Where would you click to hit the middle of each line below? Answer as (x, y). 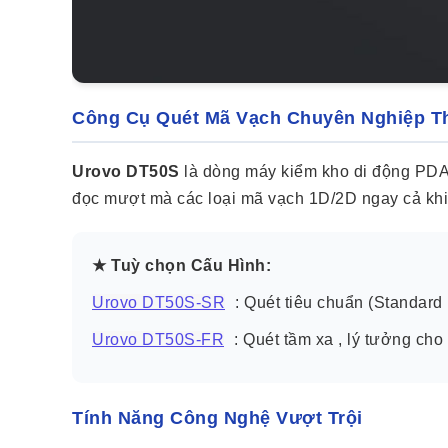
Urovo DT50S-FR (158, 340)
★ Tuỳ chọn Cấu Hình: (181, 266)
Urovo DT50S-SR (158, 303)
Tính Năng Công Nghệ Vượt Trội (217, 418)
